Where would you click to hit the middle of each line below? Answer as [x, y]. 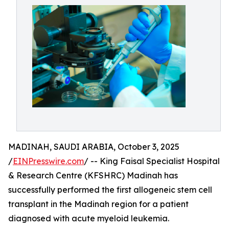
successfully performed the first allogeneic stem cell [110, 190]
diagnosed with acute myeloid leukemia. [89, 218]
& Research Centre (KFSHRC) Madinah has [93, 175]
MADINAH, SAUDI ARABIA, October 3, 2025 [94, 147]
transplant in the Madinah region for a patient [98, 204]
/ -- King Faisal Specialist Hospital [152, 161]
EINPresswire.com [48, 161]
